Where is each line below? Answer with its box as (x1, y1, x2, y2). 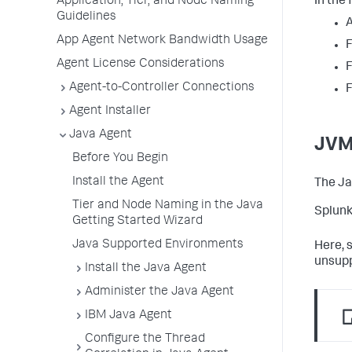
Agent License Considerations (57, 58, 224, 71)
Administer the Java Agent (85, 286, 234, 299)
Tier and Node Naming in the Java (72, 200, 263, 212)
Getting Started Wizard (72, 215, 203, 228)
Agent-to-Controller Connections (69, 82, 254, 94)
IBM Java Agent (85, 310, 172, 322)
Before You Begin (72, 152, 168, 165)
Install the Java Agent (85, 262, 207, 275)
